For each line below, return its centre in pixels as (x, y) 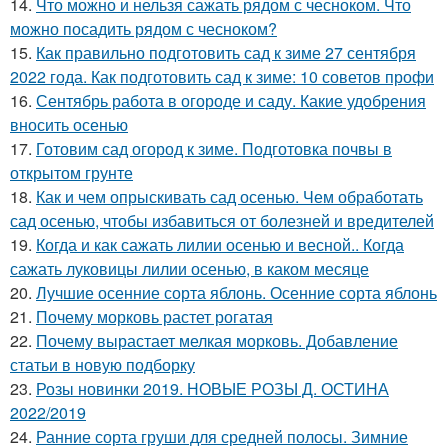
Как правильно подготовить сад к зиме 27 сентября (226, 52)
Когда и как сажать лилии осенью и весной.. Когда (220, 244)
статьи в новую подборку (102, 364)
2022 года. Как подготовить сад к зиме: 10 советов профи (222, 76)
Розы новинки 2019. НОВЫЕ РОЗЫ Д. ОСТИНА (212, 388)
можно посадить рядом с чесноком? (143, 28)
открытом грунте (71, 172)
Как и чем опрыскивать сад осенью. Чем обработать (229, 196)
